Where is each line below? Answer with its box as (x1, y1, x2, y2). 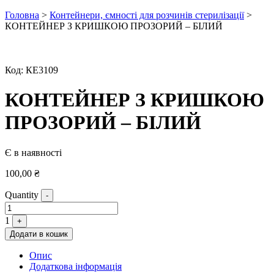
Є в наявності (5, 147, 62, 158)
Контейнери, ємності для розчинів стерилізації (50, 10, 244, 20)
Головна (5, 10, 39, 20)
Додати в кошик (10, 229, 68, 239)
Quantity (5, 189, 39, 200)
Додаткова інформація (29, 261, 122, 272)
